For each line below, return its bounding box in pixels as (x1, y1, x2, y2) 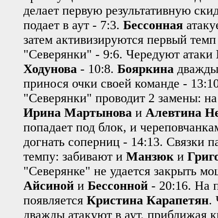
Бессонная (123, 18, 183, 33)
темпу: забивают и (23, 149, 126, 164)
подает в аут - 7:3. (23, 18, 123, 33)
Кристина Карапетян (87, 193, 209, 208)
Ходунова (23, 62, 77, 76)
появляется (23, 193, 87, 208)
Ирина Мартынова (23, 106, 132, 120)
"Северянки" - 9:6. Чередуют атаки (23, 47, 216, 62)
